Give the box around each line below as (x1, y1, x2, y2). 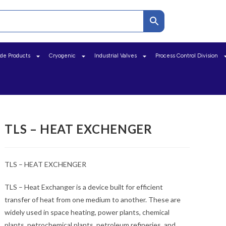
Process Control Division (155, 52, 218, 59)
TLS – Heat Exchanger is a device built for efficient (5, 183, 163, 191)
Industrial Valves (94, 52, 137, 59)
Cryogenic (49, 52, 76, 59)
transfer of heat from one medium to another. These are (5, 195, 181, 204)
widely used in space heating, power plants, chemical (5, 208, 170, 216)
